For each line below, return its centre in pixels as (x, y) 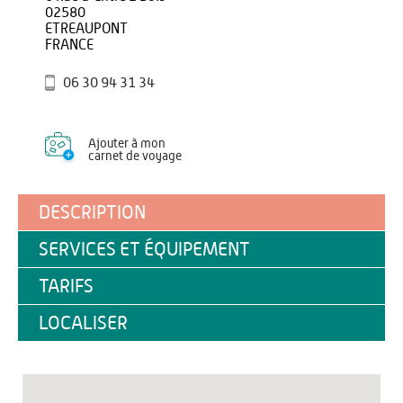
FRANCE (69, 45)
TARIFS (66, 287)
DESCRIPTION (92, 213)
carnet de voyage (135, 157)
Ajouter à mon (127, 144)
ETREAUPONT (86, 29)
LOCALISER (83, 323)
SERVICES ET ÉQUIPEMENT (144, 250)
